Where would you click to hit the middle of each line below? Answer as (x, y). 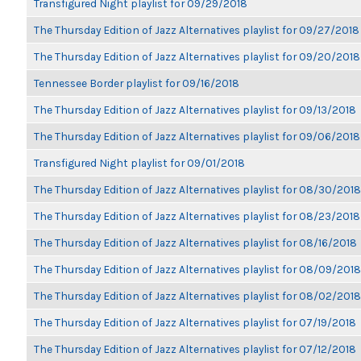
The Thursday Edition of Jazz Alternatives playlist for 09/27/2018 (197, 30)
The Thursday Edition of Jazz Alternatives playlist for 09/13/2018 (195, 110)
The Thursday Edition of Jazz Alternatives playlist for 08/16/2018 (195, 243)
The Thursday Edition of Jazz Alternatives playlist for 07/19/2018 (195, 322)
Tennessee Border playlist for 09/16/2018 (137, 83)
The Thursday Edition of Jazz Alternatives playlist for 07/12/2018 (195, 349)
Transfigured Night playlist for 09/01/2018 (139, 163)
